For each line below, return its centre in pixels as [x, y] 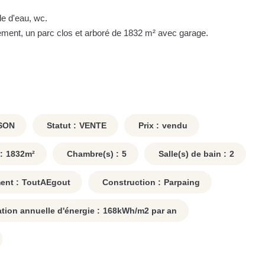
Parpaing [182, 182]
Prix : [148, 126]
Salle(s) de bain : [191, 154]
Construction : [130, 182]
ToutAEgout [46, 182]
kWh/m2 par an [147, 211]
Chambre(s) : [92, 154]
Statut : [60, 126]
